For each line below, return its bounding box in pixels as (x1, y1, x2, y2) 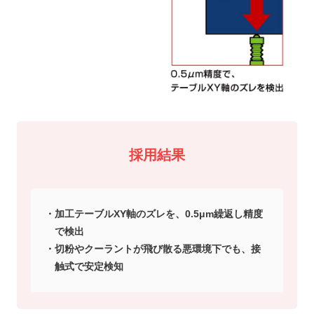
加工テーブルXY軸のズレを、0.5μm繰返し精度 (54, 207, 263, 219)
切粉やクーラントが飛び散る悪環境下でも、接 (54, 243, 261, 254)
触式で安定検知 (54, 260, 123, 272)
